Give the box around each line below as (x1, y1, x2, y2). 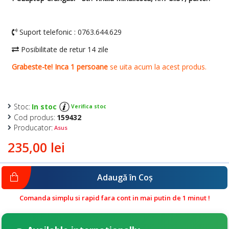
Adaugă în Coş (97, 172, 153, 183)
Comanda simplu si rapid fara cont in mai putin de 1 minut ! (19, 193, 210, 202)
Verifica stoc (70, 102, 106, 110)
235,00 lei (8, 139, 65, 156)
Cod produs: (14, 112, 55, 122)
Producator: (14, 123, 53, 132)
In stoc (32, 102, 57, 111)
